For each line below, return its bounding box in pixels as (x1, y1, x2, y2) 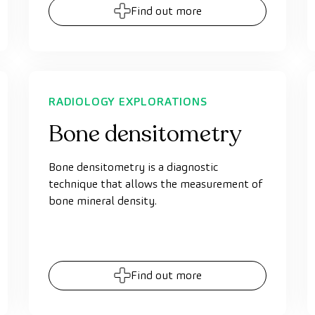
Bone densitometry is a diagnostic (49, 160, 218, 174)
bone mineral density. (49, 193, 157, 208)
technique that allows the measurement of (49, 176, 263, 191)
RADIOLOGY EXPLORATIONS (49, 94, 207, 109)
